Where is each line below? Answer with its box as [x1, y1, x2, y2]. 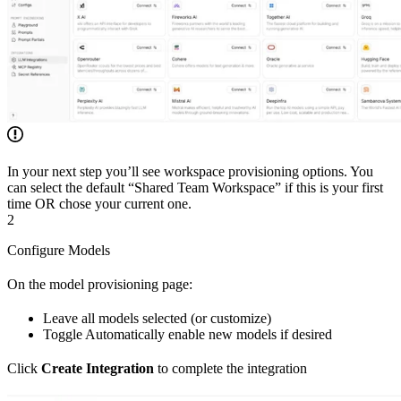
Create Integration [41, 361, 154, 377]
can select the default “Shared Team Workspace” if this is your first [7, 180, 383, 196]
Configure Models [7, 243, 110, 259]
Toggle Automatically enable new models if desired [43, 327, 332, 343]
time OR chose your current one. [7, 196, 192, 212]
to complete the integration [154, 361, 307, 377]
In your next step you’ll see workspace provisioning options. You [7, 164, 373, 180]
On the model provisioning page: [7, 277, 192, 293]
